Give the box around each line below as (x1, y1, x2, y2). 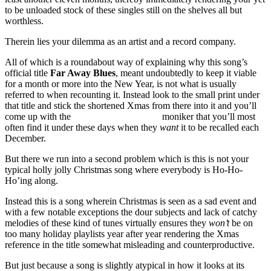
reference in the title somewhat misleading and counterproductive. (5, 239, 255, 250)
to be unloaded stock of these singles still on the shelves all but (5, 4, 242, 15)
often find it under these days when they (5, 122, 160, 132)
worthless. (5, 15, 44, 26)
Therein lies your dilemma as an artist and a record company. (5, 36, 236, 47)
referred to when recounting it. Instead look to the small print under (5, 89, 260, 100)
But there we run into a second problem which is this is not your (5, 153, 249, 164)
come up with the (5, 111, 73, 122)
